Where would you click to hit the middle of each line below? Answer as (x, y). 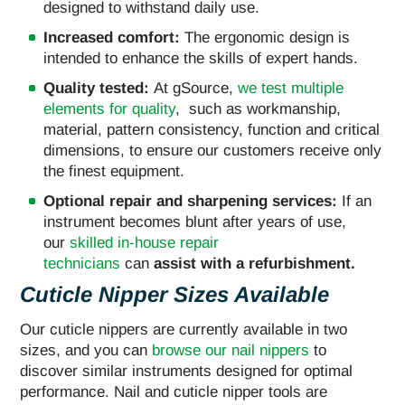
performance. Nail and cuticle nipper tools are (174, 391)
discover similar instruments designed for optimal (186, 371)
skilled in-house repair (144, 242)
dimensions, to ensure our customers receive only (212, 150)
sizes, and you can (86, 350)
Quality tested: (99, 88)
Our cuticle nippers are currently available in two (184, 329)
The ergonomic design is (267, 37)
